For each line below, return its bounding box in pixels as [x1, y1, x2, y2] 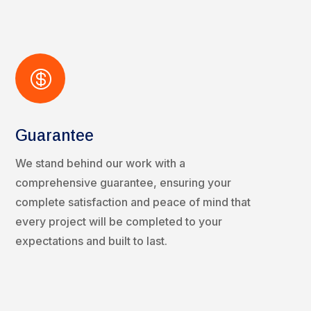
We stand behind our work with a [15, 156, 185, 171]
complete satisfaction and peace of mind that [15, 195, 251, 210]
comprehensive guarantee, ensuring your [15, 176, 231, 190]
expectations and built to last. [15, 234, 167, 249]
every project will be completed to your [15, 215, 222, 229]
